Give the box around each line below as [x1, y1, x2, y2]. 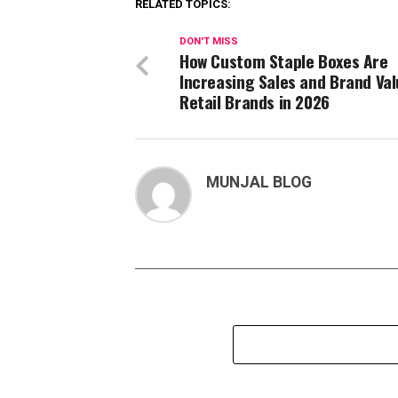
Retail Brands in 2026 [179, 89, 330, 115]
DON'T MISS [179, 36, 238, 48]
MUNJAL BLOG [206, 173, 312, 192]
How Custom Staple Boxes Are [179, 48, 388, 75]
